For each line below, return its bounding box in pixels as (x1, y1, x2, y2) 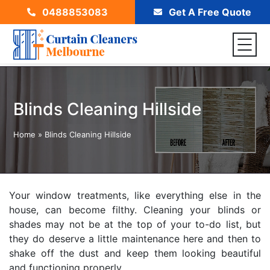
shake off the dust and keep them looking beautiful (9, 247, 261, 259)
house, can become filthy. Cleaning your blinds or (9, 204, 261, 216)
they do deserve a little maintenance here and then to (9, 233, 261, 245)
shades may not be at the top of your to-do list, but (9, 218, 261, 230)
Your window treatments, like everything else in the (9, 189, 261, 201)
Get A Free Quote (166, 6, 251, 18)
